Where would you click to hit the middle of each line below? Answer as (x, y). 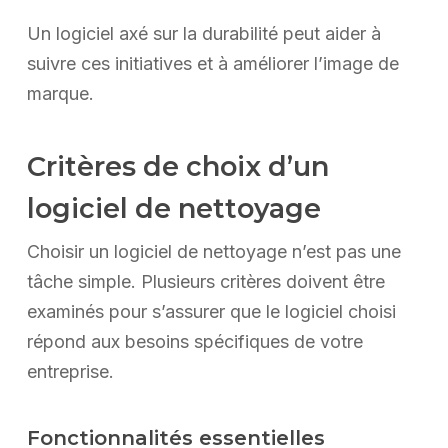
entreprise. (70, 372)
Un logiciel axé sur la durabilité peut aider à (203, 34)
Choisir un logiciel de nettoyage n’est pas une (213, 252)
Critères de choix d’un (177, 167)
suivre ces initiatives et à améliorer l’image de (212, 64)
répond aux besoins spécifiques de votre (194, 342)
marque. (60, 94)
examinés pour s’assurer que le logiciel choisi (211, 312)
